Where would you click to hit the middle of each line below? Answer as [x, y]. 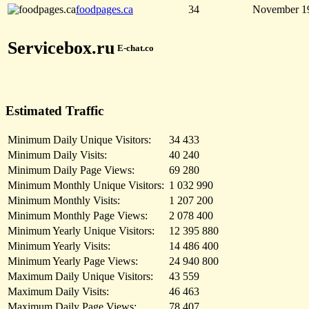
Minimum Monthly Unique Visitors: [86, 185]
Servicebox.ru [61, 48]
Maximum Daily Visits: [58, 291]
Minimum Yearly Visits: [59, 246]
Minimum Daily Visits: [57, 154]
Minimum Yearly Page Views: [73, 261]
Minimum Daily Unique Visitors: [79, 139]
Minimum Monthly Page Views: [78, 215]
